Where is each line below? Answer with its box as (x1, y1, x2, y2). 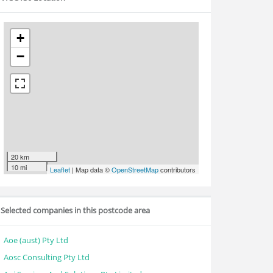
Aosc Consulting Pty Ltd (4, 252, 90, 263)
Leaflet (50, 165, 70, 174)
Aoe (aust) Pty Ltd (4, 235, 68, 246)
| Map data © (70, 165, 112, 174)
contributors (158, 165, 196, 174)
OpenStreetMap (112, 165, 158, 174)
